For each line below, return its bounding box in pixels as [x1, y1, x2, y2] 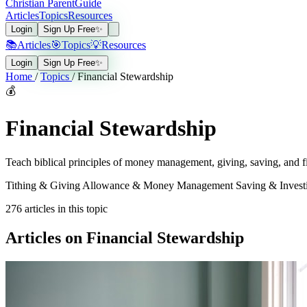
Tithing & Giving [5, 179, 82, 191]
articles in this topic [25, 202, 108, 214]
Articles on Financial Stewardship [5, 228, 244, 247]
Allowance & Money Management [82, 179, 236, 191]
